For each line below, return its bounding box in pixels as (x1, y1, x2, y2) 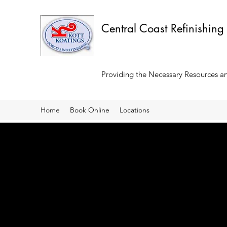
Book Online (70, 105, 109, 115)
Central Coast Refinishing (101, 21, 224, 35)
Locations (120, 105, 149, 115)
